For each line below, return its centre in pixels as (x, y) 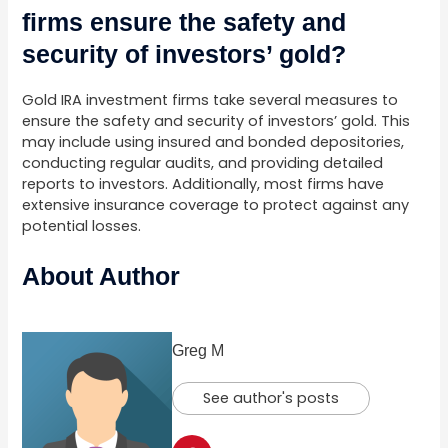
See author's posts (271, 398)
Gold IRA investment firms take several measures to (210, 99)
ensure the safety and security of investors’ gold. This (216, 120)
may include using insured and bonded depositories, (213, 141)
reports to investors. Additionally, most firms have (203, 183)
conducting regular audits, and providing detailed (203, 162)
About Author (101, 276)
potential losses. (82, 225)
